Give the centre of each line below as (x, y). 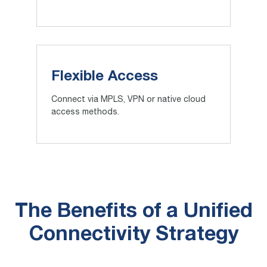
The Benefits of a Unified (133, 212)
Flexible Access (104, 77)
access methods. (85, 113)
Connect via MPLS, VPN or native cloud (128, 100)
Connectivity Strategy (133, 235)
